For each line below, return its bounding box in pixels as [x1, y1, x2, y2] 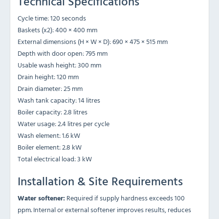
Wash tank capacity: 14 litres [18, 94, 100, 105]
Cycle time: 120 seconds [18, 12, 86, 23]
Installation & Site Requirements [18, 172, 183, 190]
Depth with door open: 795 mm [18, 47, 108, 58]
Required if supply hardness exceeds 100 [65, 192, 185, 203]
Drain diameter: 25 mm [18, 83, 83, 93]
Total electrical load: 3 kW [18, 153, 92, 164]
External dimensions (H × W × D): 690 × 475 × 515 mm [18, 36, 168, 46]
